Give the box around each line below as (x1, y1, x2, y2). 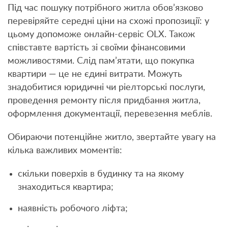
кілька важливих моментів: (8, 146, 122, 155)
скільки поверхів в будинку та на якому (18, 169, 184, 179)
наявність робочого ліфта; (18, 204, 128, 213)
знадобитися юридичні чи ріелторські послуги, (8, 82, 205, 92)
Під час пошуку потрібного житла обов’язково (8, 3, 203, 13)
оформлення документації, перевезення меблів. (8, 109, 212, 119)
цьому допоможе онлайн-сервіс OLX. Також (8, 30, 195, 39)
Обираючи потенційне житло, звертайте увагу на (8, 132, 216, 142)
